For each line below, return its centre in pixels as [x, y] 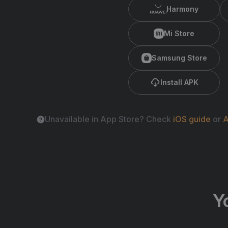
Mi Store [179, 33]
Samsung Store [179, 58]
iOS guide [192, 119]
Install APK [179, 82]
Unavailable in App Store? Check [109, 119]
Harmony [182, 9]
